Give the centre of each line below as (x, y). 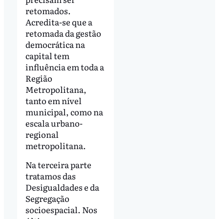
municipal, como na (64, 111)
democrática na (55, 44)
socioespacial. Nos (61, 210)
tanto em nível (53, 100)
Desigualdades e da (62, 187)
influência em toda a (65, 66)
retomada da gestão (63, 33)
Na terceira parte (58, 165)
